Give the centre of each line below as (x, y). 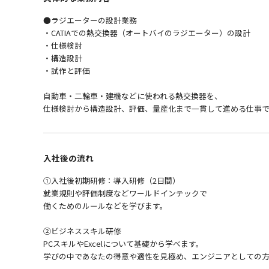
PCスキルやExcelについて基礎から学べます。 (123, 244)
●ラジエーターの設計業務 (90, 20)
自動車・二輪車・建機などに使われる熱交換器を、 (133, 96)
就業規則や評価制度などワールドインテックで (125, 193)
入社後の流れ (68, 158)
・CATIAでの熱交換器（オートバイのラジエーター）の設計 (147, 33)
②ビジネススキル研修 (82, 231)
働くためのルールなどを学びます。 (105, 206)
